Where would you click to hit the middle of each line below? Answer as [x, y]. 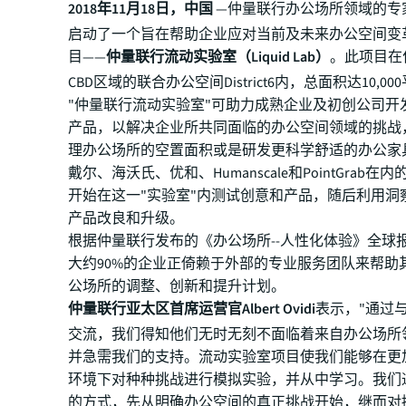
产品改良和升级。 [126, 218]
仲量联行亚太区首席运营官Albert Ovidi [192, 309]
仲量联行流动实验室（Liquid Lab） [218, 57]
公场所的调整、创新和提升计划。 [179, 286]
